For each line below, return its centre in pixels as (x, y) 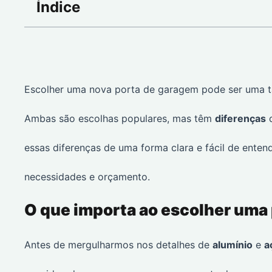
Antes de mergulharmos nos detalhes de (118, 245)
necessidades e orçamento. (87, 177)
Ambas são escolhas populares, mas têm (120, 118)
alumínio (233, 245)
